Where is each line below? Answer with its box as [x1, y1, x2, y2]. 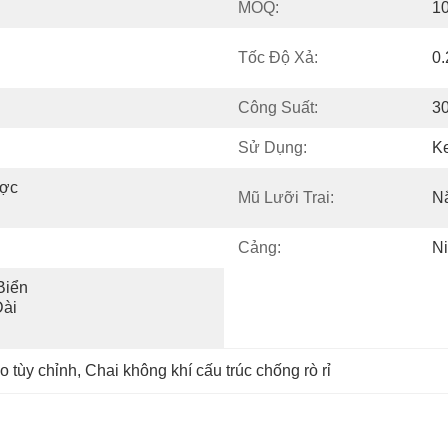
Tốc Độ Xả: [238, 49, 318, 66]
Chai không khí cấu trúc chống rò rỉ [85, 362, 331, 379]
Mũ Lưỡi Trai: [238, 189, 334, 206]
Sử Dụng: [238, 139, 307, 156]
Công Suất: [238, 99, 318, 116]
